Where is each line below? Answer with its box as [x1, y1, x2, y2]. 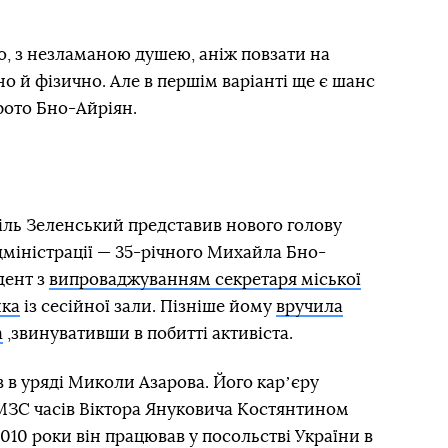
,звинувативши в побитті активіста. [3, 325, 293, 342]
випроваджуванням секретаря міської [49, 271, 361, 288]
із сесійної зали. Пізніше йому [20, 298, 276, 315]
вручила [276, 298, 343, 315]
